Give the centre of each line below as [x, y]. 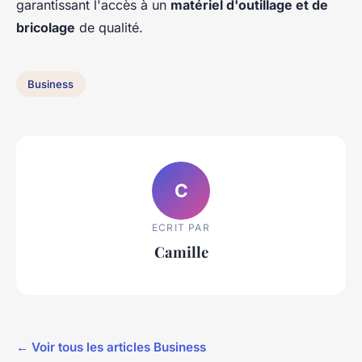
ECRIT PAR [181, 227]
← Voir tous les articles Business [111, 347]
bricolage [46, 28]
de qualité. [109, 28]
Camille [181, 251]
